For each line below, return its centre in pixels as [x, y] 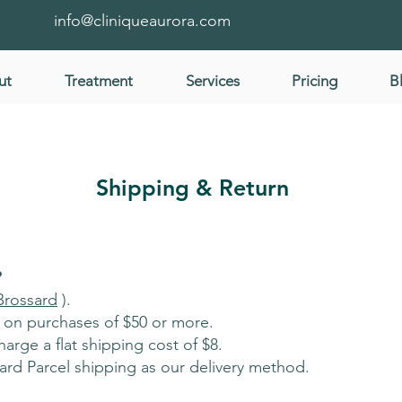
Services [212, 81]
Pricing [315, 81]
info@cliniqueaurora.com [142, 21]
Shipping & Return [192, 188]
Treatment [98, 81]
